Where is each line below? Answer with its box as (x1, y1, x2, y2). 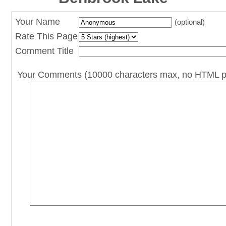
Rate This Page (15, 31, 78, 42)
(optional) (175, 18, 205, 27)
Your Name (15, 17, 61, 27)
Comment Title (15, 46, 74, 56)
